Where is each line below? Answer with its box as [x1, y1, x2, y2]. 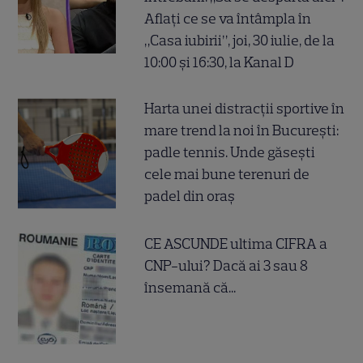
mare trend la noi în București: [144, 122, 340, 140]
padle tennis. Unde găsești [144, 143, 316, 162]
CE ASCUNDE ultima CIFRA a [144, 235, 328, 254]
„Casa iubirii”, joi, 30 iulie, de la [144, 32, 335, 50]
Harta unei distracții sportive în [144, 100, 345, 118]
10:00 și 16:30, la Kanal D [144, 53, 295, 72]
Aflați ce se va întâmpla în [144, 10, 312, 28]
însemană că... [144, 279, 237, 297]
